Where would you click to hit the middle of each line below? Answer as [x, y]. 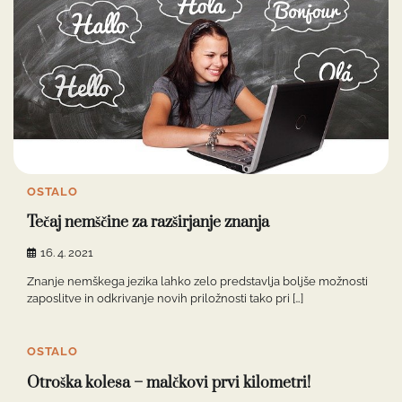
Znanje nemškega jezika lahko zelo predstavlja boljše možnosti [197, 282]
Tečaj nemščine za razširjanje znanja [148, 223]
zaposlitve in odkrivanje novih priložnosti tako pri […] [165, 299]
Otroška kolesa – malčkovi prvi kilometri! [169, 383]
